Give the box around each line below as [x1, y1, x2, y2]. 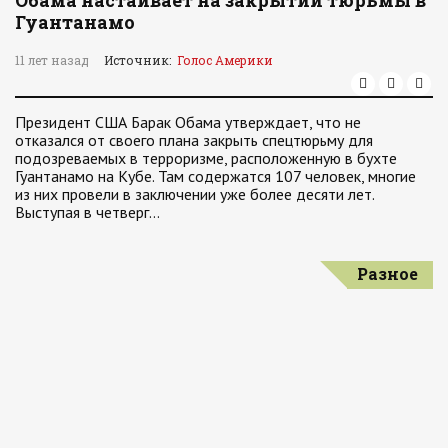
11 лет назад [15, 52, 89, 68]
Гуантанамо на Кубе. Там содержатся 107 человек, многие [15, 166, 416, 186]
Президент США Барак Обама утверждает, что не [15, 112, 361, 132]
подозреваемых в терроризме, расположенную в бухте [15, 148, 397, 168]
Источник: [104, 52, 177, 68]
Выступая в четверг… [15, 202, 160, 222]
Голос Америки [177, 52, 273, 68]
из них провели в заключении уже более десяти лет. [15, 184, 374, 204]
